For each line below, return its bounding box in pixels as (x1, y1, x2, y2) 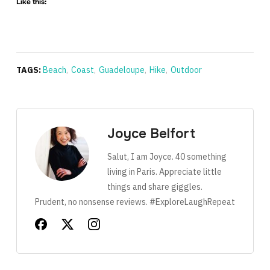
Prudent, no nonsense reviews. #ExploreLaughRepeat (34, 196, 235, 207)
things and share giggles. (107, 181, 202, 192)
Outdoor (170, 64, 202, 75)
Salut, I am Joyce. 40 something (107, 151, 227, 162)
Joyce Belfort (107, 125, 195, 142)
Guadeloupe (98, 64, 145, 75)
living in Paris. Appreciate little (107, 166, 222, 177)
